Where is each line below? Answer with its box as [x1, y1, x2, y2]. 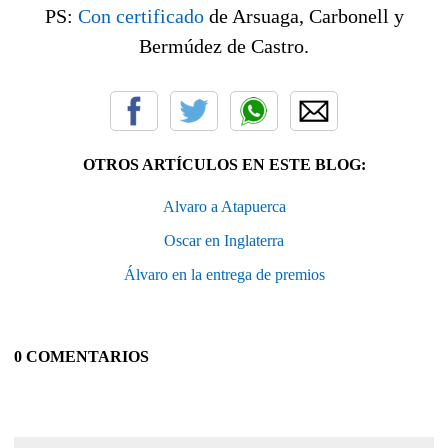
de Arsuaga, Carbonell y [203, 5, 404, 28]
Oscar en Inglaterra [164, 232, 284, 250]
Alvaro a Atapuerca [162, 198, 286, 216]
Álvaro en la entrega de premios [123, 266, 325, 284]
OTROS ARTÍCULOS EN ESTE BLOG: [82, 156, 366, 174]
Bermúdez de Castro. [139, 35, 309, 58]
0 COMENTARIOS [14, 348, 149, 366]
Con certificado [77, 5, 204, 28]
